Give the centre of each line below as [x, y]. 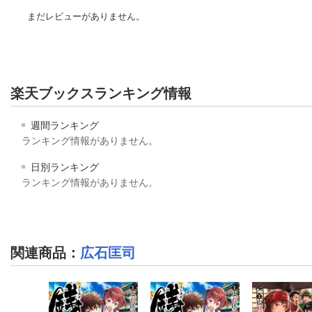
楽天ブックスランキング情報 [101, 93]
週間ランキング [63, 125]
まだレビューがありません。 [86, 16]
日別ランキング [63, 167]
